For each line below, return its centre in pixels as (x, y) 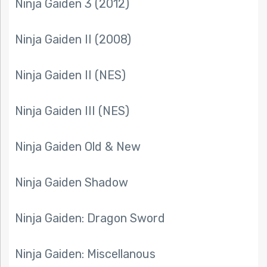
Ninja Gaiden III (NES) (72, 111)
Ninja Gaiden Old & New (78, 147)
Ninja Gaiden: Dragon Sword (90, 218)
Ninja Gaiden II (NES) (70, 75)
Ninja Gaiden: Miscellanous (85, 254)
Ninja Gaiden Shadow (72, 183)
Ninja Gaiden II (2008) (73, 40)
